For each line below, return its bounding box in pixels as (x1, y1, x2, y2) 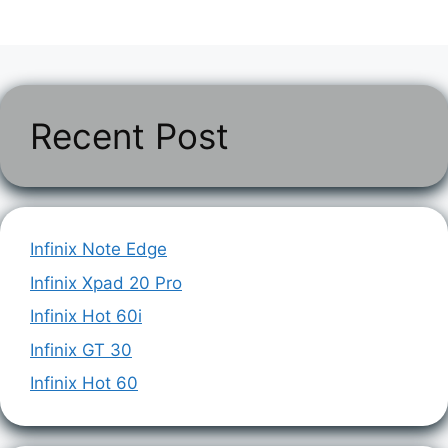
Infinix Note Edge (30, 239, 167, 260)
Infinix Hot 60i (30, 306, 142, 327)
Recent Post (30, 115, 229, 158)
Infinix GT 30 (30, 339, 132, 360)
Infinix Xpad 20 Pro (30, 272, 182, 293)
